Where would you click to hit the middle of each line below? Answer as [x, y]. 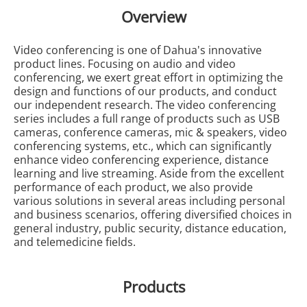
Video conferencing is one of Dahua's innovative [137, 50]
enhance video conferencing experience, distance [141, 160]
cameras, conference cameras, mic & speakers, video [150, 133]
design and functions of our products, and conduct [145, 91]
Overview [153, 17]
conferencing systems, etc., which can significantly [142, 146]
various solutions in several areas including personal [149, 201]
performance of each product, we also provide [133, 187]
